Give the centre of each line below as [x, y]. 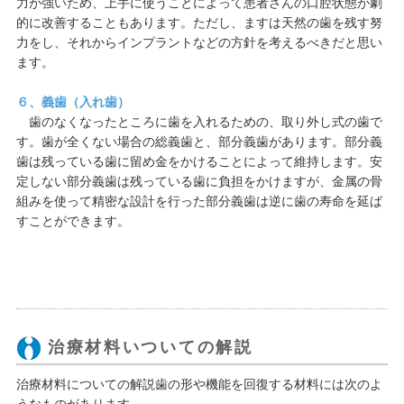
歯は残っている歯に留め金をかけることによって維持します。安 [199, 161]
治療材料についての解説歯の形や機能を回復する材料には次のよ [199, 384]
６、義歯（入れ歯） [73, 102]
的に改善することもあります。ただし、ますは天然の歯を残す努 [199, 23]
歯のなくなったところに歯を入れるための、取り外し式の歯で [199, 122]
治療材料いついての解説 [150, 347]
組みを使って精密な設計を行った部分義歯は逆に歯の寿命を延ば [199, 201]
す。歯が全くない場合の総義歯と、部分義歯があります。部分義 [199, 142]
